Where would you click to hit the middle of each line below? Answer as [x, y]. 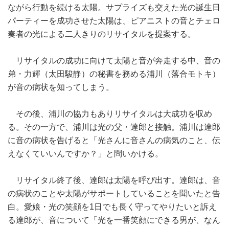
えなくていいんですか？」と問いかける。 [85, 153]
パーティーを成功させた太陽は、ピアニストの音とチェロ [114, 20]
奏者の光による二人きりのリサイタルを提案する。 [102, 34]
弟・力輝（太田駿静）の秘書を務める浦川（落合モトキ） [114, 74]
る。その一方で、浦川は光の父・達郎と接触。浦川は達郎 [114, 127]
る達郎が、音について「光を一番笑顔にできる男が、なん [114, 220]
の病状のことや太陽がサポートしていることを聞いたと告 [114, 193]
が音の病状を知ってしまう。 [61, 87]
